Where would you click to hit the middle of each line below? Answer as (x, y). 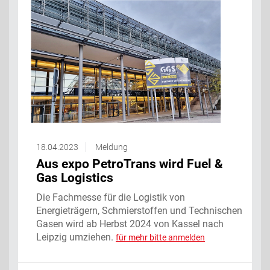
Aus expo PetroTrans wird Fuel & (130, 164)
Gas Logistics (75, 177)
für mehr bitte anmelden (160, 237)
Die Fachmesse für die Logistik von (111, 197)
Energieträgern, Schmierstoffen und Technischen (139, 210)
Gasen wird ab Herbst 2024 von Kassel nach (130, 224)
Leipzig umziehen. (76, 237)
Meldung (111, 147)
